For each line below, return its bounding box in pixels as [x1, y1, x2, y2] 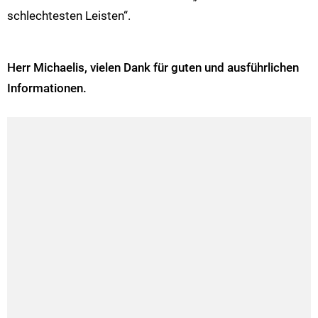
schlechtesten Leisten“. [7, 8, 131, 23]
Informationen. [7, 80, 87, 95]
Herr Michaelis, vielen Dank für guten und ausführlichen [7, 60, 299, 75]
